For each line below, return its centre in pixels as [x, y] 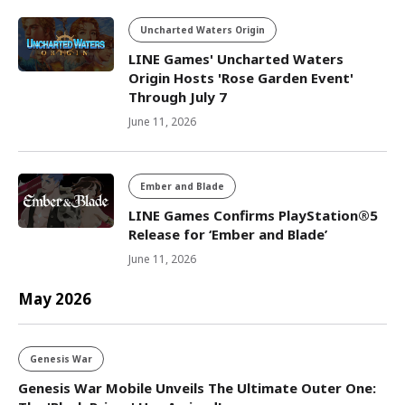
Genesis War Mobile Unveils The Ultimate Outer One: [197, 388]
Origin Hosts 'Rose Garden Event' [241, 78]
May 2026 [55, 299]
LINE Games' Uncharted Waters [236, 59]
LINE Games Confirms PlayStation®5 [253, 215]
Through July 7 [178, 97]
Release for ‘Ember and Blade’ [228, 234]
